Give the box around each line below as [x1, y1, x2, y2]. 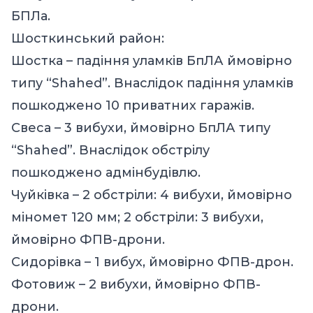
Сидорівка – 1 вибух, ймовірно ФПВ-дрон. [11, 254, 293, 270]
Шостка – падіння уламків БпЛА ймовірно [11, 52, 292, 68]
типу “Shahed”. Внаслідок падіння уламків [11, 75, 293, 91]
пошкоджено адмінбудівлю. [11, 164, 201, 180]
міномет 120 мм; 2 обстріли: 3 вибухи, [11, 209, 263, 225]
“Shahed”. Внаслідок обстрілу [11, 142, 210, 158]
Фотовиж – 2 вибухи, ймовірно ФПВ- [11, 276, 261, 292]
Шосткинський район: [11, 30, 164, 46]
